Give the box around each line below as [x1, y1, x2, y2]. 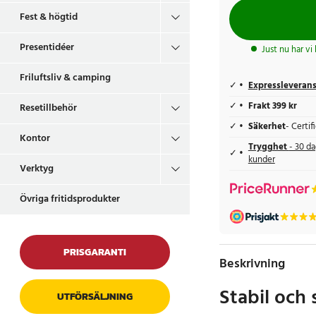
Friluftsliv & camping [20, 70, 111, 86]
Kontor [20, 130, 50, 147]
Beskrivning [219, 254, 285, 275]
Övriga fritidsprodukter [20, 191, 120, 207]
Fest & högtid [20, 9, 78, 25]
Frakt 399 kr [248, 99, 297, 114]
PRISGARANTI [63, 245, 126, 260]
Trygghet [248, 140, 289, 155]
